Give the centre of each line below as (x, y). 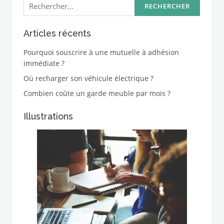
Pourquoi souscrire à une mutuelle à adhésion (101, 52)
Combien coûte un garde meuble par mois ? (97, 93)
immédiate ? (44, 63)
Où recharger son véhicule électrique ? (88, 78)
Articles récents (57, 33)
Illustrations (48, 116)
